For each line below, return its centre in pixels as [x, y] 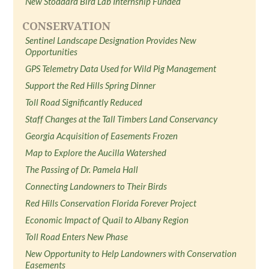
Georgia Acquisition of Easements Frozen [102, 136]
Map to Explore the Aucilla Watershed [96, 153]
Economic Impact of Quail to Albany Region [107, 220]
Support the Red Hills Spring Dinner [91, 85]
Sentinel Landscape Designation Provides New [111, 40]
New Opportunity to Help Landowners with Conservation [131, 253]
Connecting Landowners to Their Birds [96, 186]
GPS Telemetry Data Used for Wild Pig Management [121, 68]
